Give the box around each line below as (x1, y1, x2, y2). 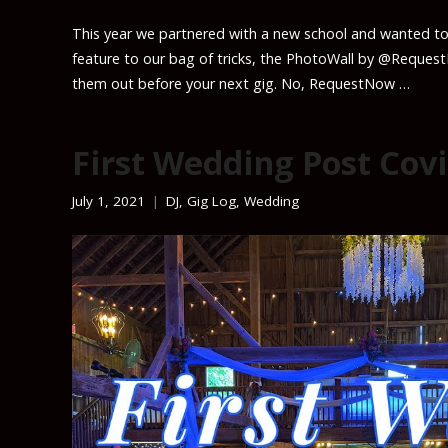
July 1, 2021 (72, 192, 145, 210)
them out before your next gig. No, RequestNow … (72, 74, 410, 93)
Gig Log (187, 192, 236, 210)
